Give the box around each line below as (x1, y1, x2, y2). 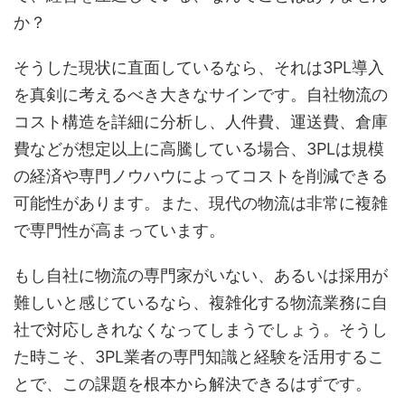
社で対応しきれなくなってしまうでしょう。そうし (14, 320, 388, 340)
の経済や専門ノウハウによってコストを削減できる (14, 166, 388, 186)
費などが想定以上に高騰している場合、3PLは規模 (14, 139, 384, 159)
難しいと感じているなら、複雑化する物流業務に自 (14, 293, 388, 313)
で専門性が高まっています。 (14, 221, 225, 240)
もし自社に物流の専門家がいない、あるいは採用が (14, 266, 388, 286)
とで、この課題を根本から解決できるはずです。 (14, 374, 372, 394)
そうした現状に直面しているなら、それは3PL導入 (14, 58, 384, 78)
